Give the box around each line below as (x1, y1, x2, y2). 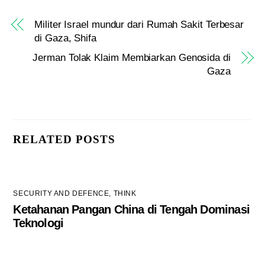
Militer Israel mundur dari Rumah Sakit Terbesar (34, 19, 244, 31)
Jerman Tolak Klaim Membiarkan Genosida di (33, 52, 231, 64)
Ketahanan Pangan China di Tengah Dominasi (13, 202, 250, 216)
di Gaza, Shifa (34, 33, 96, 44)
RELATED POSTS (13, 133, 115, 146)
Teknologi (13, 216, 64, 230)
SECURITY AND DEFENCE (13, 189, 109, 198)
